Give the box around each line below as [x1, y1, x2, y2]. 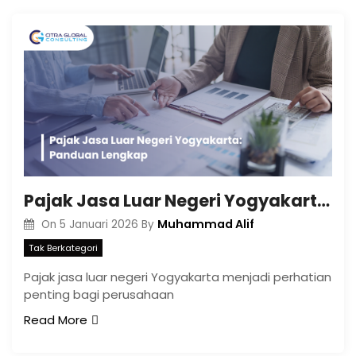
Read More [24, 311, 87, 328]
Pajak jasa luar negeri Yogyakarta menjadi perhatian [24, 269, 331, 285]
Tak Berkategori [29, 242, 98, 254]
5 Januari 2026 [59, 216, 138, 232]
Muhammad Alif [157, 215, 254, 232]
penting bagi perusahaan [24, 286, 174, 303]
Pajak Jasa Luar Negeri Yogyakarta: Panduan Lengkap [317, 188, 330, 212]
